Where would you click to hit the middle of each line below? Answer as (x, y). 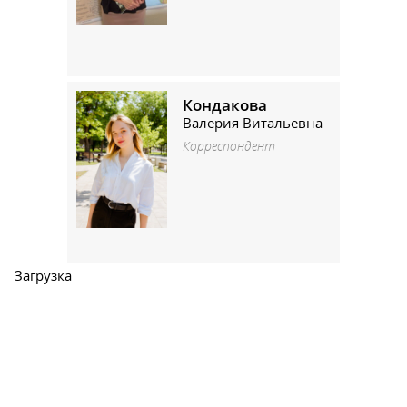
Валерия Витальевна (253, 122)
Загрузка (43, 275)
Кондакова (225, 105)
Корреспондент (229, 147)
